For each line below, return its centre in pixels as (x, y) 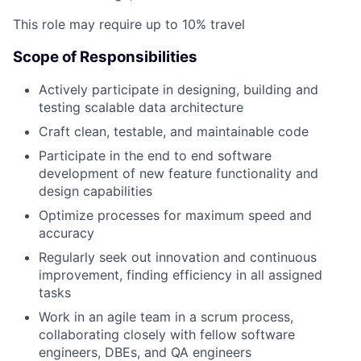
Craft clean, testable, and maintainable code (174, 132)
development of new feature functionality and (178, 174)
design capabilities (95, 191)
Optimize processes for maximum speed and (175, 216)
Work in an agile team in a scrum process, (166, 317)
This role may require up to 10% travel (129, 24)
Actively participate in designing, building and (178, 90)
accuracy (66, 233)
